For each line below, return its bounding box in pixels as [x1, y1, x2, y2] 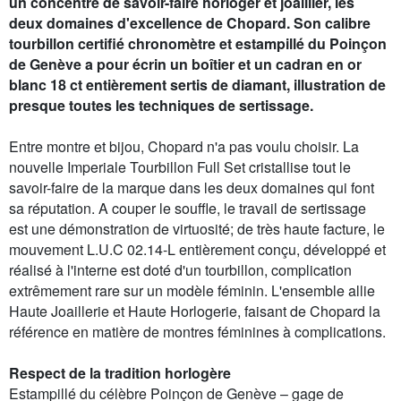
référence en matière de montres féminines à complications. [9, 321, 386, 343]
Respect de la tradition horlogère [9, 363, 231, 384]
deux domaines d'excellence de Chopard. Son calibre [9, 13, 371, 34]
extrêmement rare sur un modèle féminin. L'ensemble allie [9, 280, 375, 302]
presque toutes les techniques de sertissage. [9, 95, 313, 116]
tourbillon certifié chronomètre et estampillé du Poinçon [9, 33, 387, 55]
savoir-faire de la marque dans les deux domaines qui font [9, 177, 374, 199]
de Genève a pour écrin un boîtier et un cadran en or [9, 54, 362, 75]
